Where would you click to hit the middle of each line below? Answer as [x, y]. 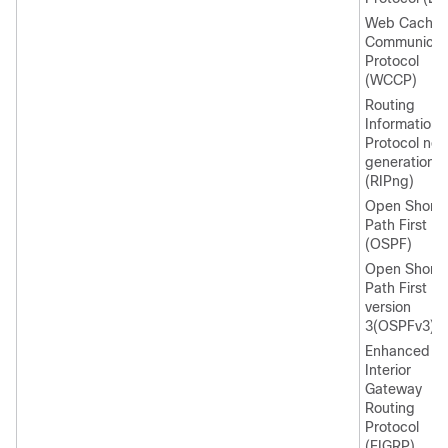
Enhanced [397, 351]
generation [400, 162]
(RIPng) [389, 181]
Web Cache [403, 23]
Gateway [393, 389]
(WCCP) [391, 80]
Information [402, 124]
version [388, 307]
